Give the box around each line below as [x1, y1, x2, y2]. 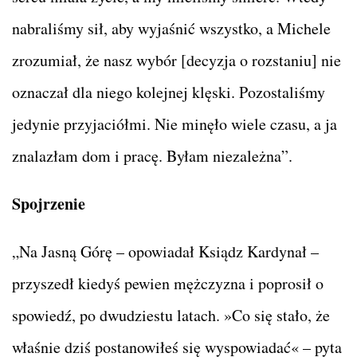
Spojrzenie [12, 191, 85, 215]
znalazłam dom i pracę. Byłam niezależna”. [12, 144, 292, 167]
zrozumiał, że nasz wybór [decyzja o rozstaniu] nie [12, 49, 341, 71]
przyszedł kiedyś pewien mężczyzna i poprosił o [12, 272, 324, 294]
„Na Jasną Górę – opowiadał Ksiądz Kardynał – [12, 240, 319, 262]
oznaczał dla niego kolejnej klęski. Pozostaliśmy [12, 80, 325, 103]
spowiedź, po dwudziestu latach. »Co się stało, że [12, 304, 330, 326]
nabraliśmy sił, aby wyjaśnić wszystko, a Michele [12, 17, 331, 39]
